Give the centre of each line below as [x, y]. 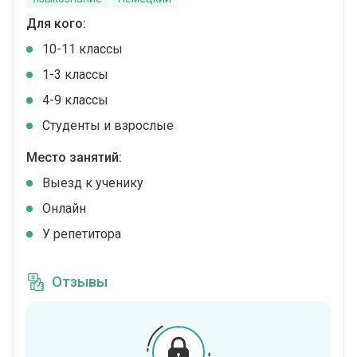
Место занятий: [74, 157]
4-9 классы [75, 100]
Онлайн [64, 208]
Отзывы [80, 282]
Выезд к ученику [93, 183]
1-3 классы [75, 75]
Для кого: [56, 24]
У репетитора [82, 234]
